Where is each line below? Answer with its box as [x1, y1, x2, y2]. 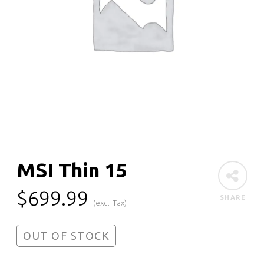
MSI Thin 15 [16, 158, 127, 181]
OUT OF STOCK [23, 229, 110, 242]
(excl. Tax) [93, 198, 127, 207]
